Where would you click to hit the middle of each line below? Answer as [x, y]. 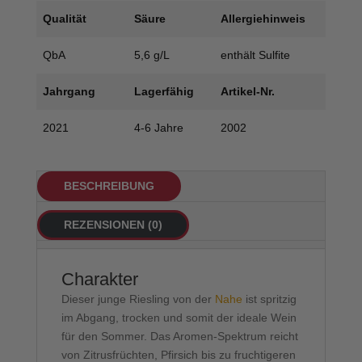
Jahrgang [69, 92]
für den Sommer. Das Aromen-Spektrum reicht [179, 337]
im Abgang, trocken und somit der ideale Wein [179, 318]
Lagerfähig [164, 92]
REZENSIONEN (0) [113, 225]
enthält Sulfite [255, 55]
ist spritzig [269, 299]
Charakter [99, 280]
